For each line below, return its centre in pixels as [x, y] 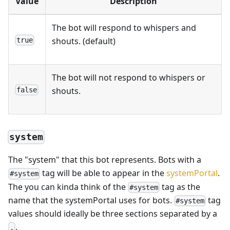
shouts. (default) [84, 41]
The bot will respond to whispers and [124, 27]
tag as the [180, 187]
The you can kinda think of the [68, 187]
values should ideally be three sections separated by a [113, 214]
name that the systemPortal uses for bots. [91, 200]
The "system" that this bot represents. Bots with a [105, 160]
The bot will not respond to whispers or [129, 77]
